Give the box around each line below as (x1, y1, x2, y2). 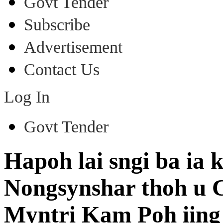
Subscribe (24, 15, 90, 34)
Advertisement (24, 38, 122, 56)
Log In (4, 88, 50, 106)
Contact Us (24, 60, 100, 79)
